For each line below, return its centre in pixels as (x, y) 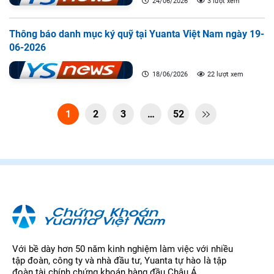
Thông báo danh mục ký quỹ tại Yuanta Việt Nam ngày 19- (137, 34)
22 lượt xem (224, 74)
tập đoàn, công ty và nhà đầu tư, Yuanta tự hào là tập (119, 260)
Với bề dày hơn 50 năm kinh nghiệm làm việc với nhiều (123, 249)
